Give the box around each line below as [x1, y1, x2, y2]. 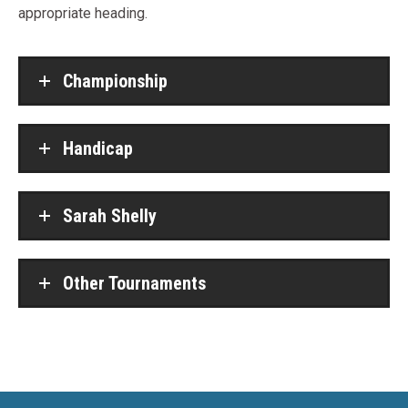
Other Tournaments [63, 272, 206, 294]
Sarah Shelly [63, 205, 157, 227]
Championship [63, 70, 168, 92]
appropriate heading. [18, 5, 148, 22]
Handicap [63, 138, 133, 159]
